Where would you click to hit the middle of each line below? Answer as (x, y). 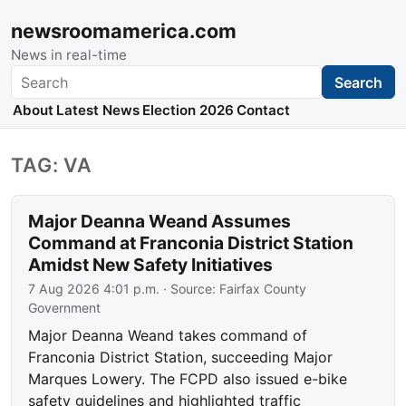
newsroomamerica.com (124, 31)
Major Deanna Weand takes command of (168, 336)
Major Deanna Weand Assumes (160, 222)
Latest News (97, 111)
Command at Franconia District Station (191, 243)
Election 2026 (188, 111)
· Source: (190, 289)
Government (65, 308)
